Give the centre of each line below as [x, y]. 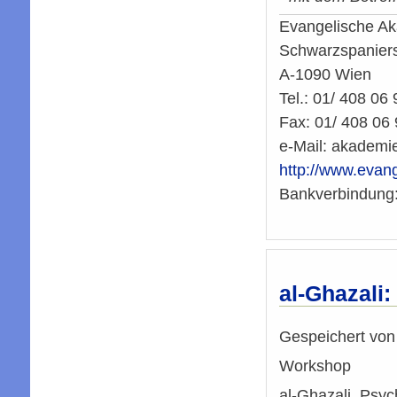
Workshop [315, 366]
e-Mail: [305, 147]
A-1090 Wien [325, 75]
